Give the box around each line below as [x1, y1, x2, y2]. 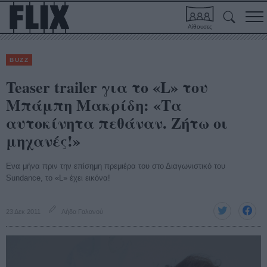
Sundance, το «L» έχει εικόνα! [6, 173, 110, 182]
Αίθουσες [188, 23, 212, 30]
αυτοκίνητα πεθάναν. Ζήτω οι [6, 111, 228, 134]
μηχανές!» [6, 129, 80, 152]
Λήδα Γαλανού [61, 208, 103, 215]
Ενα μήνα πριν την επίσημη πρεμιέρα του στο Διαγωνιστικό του [6, 162, 225, 170]
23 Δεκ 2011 [6, 208, 41, 215]
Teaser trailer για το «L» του [6, 76, 208, 98]
